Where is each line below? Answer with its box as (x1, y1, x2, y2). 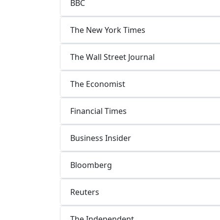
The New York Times (70, 24, 145, 35)
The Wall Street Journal (70, 51, 155, 62)
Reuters (70, 186, 99, 197)
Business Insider (70, 132, 131, 143)
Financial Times (70, 105, 127, 116)
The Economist (70, 78, 125, 89)
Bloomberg (70, 159, 112, 170)
